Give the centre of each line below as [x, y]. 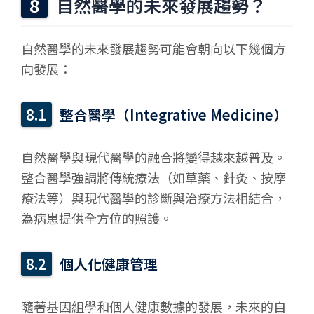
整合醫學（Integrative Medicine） [174, 115]
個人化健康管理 [109, 264]
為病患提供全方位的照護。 [97, 218]
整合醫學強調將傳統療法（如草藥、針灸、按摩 [153, 178]
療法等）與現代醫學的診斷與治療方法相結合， [153, 198]
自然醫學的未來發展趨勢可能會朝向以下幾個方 [153, 49]
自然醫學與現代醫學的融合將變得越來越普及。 [153, 157]
